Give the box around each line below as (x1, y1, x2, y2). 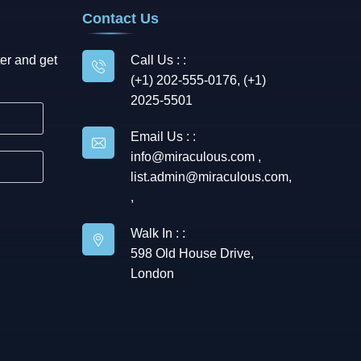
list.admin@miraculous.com (131, 170, 288, 184)
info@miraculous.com (131, 150, 258, 164)
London (131, 267, 174, 280)
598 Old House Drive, (131, 247, 254, 260)
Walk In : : (131, 226, 185, 240)
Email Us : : (131, 130, 196, 143)
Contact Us (82, 10, 159, 27)
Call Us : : (131, 53, 186, 67)
